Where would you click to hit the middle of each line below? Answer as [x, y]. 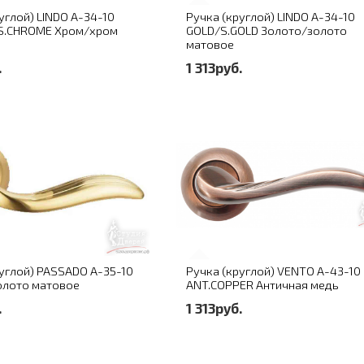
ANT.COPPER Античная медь [263, 285]
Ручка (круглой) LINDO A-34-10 [271, 17]
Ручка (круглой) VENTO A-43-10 [274, 271]
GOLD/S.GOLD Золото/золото [267, 30]
